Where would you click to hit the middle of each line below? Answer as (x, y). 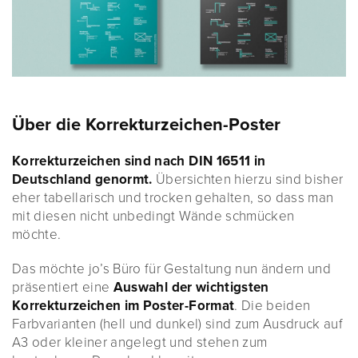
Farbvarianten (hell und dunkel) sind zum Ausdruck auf (178, 324)
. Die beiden (272, 305)
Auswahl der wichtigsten (191, 287)
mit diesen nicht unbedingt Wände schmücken (153, 216)
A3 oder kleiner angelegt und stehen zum (140, 342)
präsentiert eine (63, 287)
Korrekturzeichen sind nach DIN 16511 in (139, 161)
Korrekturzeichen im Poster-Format (123, 305)
